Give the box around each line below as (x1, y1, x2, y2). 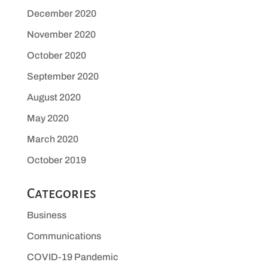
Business (26, 210, 66, 221)
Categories (26, 186, 96, 202)
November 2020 (26, 29, 96, 40)
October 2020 (26, 50, 86, 61)
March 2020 (26, 134, 78, 145)
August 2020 (26, 92, 81, 103)
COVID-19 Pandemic (26, 252, 118, 263)
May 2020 (26, 113, 69, 124)
